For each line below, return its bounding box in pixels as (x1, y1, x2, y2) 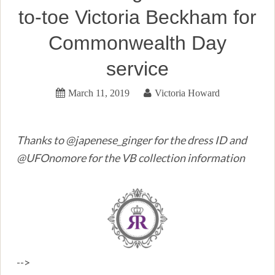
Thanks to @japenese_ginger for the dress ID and (17, 133, 247, 147)
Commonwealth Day (48, 31, 227, 54)
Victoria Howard (154, 87, 220, 98)
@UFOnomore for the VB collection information (17, 150, 246, 165)
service (106, 57, 169, 80)
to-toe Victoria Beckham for (18, 6, 257, 28)
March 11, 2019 (68, 87, 130, 98)
